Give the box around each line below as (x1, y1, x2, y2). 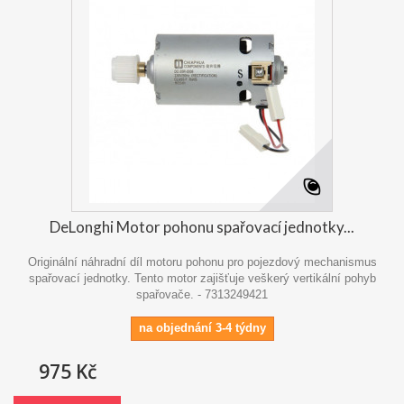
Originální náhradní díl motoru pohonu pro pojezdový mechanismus (27, 254, 377, 269)
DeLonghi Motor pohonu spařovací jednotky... (50, 216, 354, 236)
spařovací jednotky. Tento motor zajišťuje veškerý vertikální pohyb (28, 271, 376, 285)
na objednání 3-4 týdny (138, 320, 266, 335)
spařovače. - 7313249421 (136, 287, 268, 301)
